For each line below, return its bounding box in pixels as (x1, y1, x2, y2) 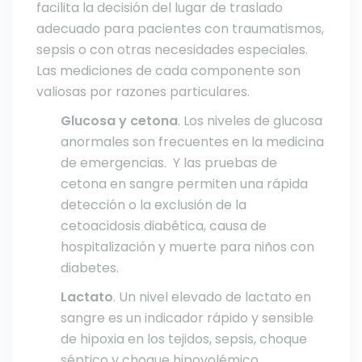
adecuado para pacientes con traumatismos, (36, 19, 324, 38)
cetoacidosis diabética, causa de (61, 217, 267, 235)
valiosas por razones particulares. (36, 82, 250, 101)
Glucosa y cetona (61, 112, 178, 130)
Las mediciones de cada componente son (36, 61, 301, 80)
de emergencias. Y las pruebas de (61, 154, 277, 172)
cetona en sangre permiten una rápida (61, 175, 308, 193)
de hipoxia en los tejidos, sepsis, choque (61, 330, 307, 348)
